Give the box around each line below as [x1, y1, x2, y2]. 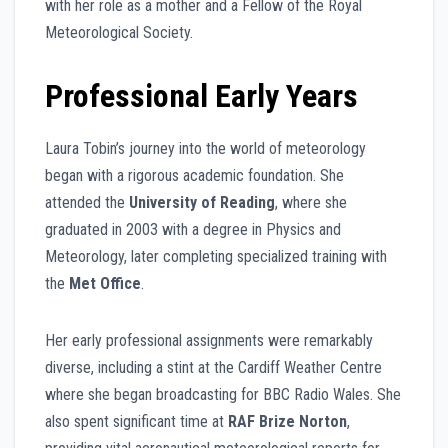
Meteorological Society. [45, 22, 193, 42]
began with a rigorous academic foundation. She [45, 165, 344, 185]
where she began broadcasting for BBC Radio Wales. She [45, 384, 401, 404]
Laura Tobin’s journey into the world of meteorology [45, 138, 366, 158]
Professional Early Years [45, 76, 358, 115]
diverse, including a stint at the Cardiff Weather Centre [45, 357, 382, 377]
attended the [45, 192, 129, 212]
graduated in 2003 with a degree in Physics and [45, 219, 341, 239]
